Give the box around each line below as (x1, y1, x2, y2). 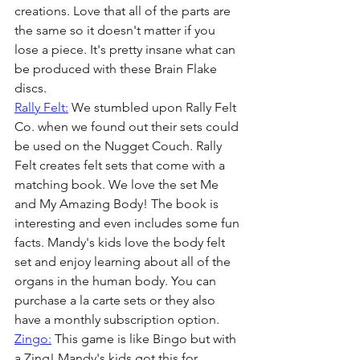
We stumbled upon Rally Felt (68, 99, 239, 115)
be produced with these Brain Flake (14, 60, 220, 76)
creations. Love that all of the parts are (14, 2, 234, 18)
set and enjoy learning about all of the (14, 253, 234, 269)
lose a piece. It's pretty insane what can (14, 41, 239, 57)
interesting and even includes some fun (14, 215, 243, 231)
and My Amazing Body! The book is (14, 195, 222, 211)
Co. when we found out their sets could (14, 118, 242, 134)
